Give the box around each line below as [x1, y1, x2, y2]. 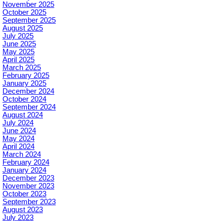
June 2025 [2, 39, 36, 48]
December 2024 [2, 87, 54, 95]
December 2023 [2, 174, 54, 182]
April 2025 [2, 55, 35, 64]
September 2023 [2, 197, 56, 206]
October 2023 [2, 189, 46, 198]
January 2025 [2, 79, 46, 87]
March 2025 [2, 63, 41, 72]
